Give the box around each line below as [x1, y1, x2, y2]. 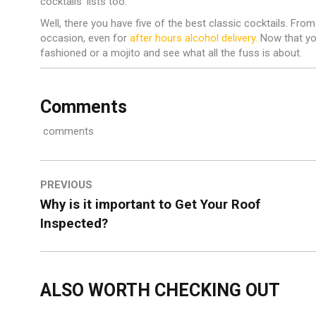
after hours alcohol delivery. [130, 32, 257, 45]
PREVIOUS [40, 178, 92, 192]
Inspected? [40, 216, 108, 232]
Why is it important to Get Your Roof [40, 197, 260, 213]
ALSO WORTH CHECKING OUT [40, 280, 280, 301]
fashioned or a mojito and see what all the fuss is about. [40, 47, 302, 60]
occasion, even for [40, 32, 130, 45]
